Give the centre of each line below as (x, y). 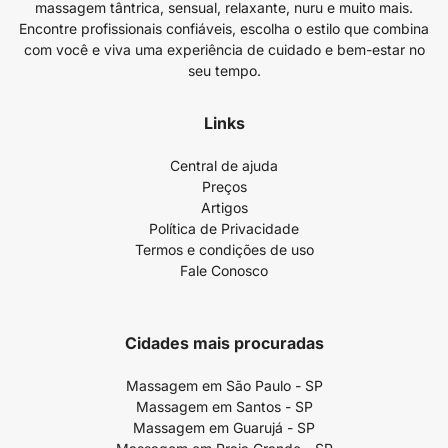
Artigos (224, 207)
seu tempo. (224, 70)
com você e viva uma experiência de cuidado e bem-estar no (224, 49)
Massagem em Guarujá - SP (224, 427)
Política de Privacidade (224, 228)
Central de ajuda (224, 165)
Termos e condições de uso (224, 249)
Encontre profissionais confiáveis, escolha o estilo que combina (224, 28)
